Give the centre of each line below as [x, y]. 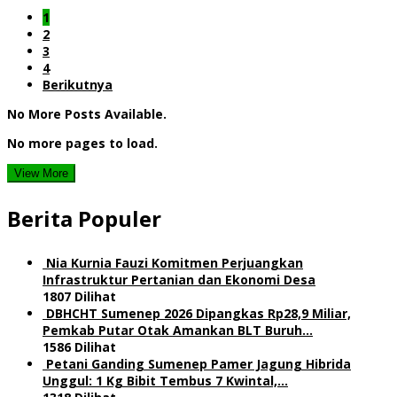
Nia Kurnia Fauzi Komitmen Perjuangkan [175, 262]
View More [41, 173]
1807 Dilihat [79, 296]
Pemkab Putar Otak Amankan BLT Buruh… [178, 330]
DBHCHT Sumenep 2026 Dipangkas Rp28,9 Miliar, [198, 313]
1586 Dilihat [79, 346]
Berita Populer [84, 218]
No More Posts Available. [87, 113]
